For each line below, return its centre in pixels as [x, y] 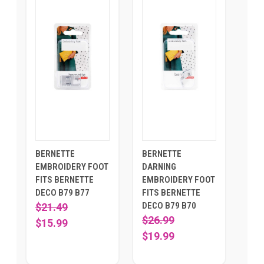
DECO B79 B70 [169, 205]
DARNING [159, 166]
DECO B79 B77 [62, 192]
